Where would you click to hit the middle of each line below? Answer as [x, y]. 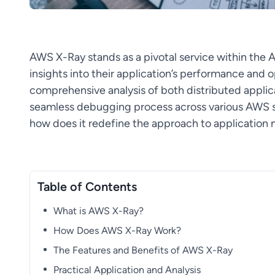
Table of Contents [87, 186]
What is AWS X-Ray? [99, 211]
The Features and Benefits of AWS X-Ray [143, 250]
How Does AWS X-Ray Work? [118, 230]
